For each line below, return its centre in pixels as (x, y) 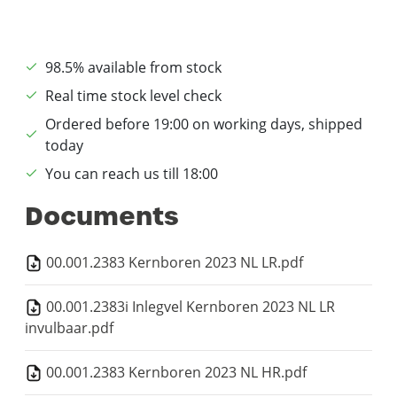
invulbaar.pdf (69, 327)
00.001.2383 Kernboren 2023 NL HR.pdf (175, 372)
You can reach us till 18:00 (132, 173)
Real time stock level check (133, 95)
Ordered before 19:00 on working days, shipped (204, 124)
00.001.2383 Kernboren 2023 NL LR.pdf (173, 262)
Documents (102, 216)
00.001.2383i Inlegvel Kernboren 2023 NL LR (189, 306)
